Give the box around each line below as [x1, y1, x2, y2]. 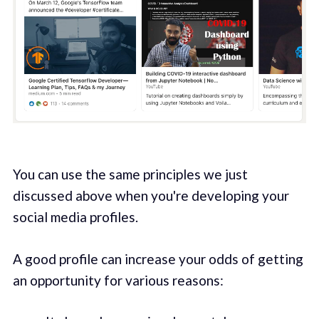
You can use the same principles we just [12, 166, 248, 183]
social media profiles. [12, 209, 138, 226]
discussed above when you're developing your [12, 187, 289, 204]
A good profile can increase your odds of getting [12, 250, 303, 267]
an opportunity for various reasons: [12, 271, 224, 288]
